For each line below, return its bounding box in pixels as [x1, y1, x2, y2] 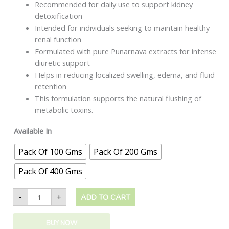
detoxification [35, 11, 83, 21]
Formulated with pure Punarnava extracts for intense [35, 46, 217, 57]
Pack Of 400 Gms [18, 165, 82, 177]
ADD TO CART [81, 192, 131, 202]
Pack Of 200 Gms [93, 146, 157, 157]
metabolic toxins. [35, 105, 94, 116]
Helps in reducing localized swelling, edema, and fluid [35, 70, 215, 80]
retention [35, 81, 67, 92]
